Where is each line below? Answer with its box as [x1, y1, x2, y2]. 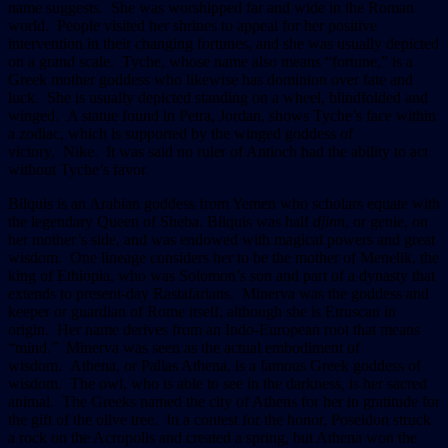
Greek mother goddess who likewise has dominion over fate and [8, 70, 413, 88]
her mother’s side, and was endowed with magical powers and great [8, 230, 435, 248]
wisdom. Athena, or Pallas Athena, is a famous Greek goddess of [8, 356, 421, 374]
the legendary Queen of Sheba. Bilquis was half [8, 212, 313, 230]
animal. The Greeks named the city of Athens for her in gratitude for [8, 392, 440, 410]
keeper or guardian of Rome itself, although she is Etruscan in [8, 302, 396, 320]
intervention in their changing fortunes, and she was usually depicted [8, 34, 439, 52]
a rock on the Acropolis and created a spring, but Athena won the [8, 428, 417, 446]
